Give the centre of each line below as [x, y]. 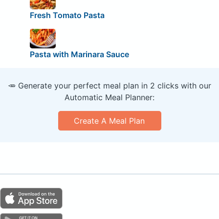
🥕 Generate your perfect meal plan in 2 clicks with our [109, 85]
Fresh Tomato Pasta [67, 15]
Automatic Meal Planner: [109, 97]
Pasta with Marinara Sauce [79, 54]
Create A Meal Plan [109, 120]
